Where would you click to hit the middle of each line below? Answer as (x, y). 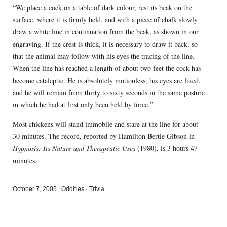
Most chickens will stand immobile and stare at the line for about (105, 124)
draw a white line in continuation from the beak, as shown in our (105, 32)
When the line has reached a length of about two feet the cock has (106, 68)
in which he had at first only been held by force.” (83, 105)
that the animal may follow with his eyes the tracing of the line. (103, 56)
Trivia (97, 189)
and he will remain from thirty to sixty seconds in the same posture (108, 93)
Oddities (72, 189)
